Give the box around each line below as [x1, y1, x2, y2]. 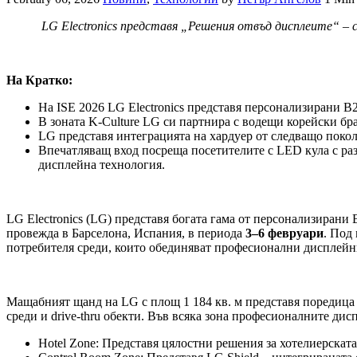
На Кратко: [6, 73, 73, 88]
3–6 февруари [245, 226, 324, 241]
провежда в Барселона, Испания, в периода [6, 226, 245, 241]
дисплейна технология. [38, 158, 165, 172]
